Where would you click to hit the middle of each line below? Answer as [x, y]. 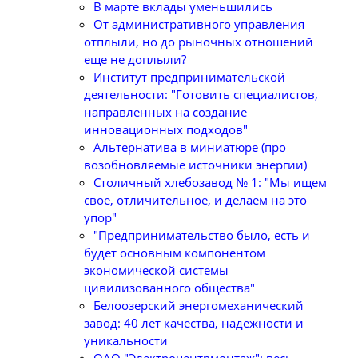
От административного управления [199, 24]
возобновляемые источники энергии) [195, 165]
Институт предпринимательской [189, 77]
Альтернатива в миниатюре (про [190, 147]
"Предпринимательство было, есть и [202, 235]
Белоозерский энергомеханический [199, 305]
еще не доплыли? [135, 59]
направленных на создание [165, 112]
